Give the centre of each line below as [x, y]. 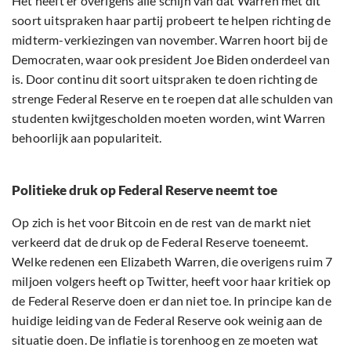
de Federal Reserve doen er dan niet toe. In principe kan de [172, 301]
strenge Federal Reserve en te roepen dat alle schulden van [173, 99]
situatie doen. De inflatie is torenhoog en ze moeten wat [165, 340]
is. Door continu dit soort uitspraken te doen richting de [165, 79]
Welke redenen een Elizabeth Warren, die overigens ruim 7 [172, 262]
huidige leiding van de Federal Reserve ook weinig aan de [167, 320]
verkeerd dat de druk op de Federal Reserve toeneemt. [160, 242]
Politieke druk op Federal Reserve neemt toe [145, 190]
